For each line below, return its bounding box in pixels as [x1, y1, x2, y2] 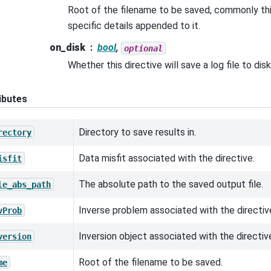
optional [124, 43, 163, 53]
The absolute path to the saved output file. [79, 178, 263, 190]
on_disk [50, 42, 85, 54]
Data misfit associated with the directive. [79, 152, 255, 164]
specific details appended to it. [68, 20, 200, 32]
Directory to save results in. [79, 126, 196, 138]
